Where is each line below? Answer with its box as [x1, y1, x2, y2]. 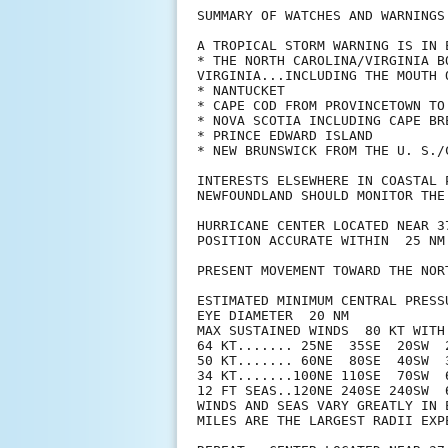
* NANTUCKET [197, 83, 285, 99]
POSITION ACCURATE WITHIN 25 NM [197, 233, 445, 249]
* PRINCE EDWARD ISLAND [197, 128, 373, 144]
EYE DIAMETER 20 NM [197, 308, 349, 324]
